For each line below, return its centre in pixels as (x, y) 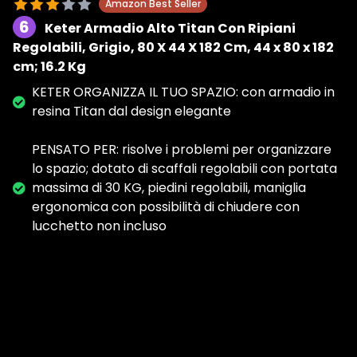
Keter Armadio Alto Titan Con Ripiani (170, 29)
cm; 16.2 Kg (49, 67)
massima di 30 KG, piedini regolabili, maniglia (169, 188)
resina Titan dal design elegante (131, 112)
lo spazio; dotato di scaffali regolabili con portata (184, 169)
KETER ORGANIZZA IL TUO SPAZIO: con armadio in (183, 92)
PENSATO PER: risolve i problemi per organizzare (182, 150)
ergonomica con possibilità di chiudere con (166, 207)
